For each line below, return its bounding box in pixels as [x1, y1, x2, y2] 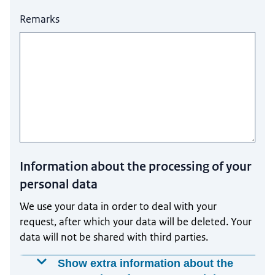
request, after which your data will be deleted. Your [20, 214, 252, 228]
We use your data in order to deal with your [20, 199, 217, 213]
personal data [20, 176, 98, 192]
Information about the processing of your [20, 158, 252, 174]
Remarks [20, 12, 60, 26]
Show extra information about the [58, 257, 234, 270]
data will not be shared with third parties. [20, 230, 209, 244]
